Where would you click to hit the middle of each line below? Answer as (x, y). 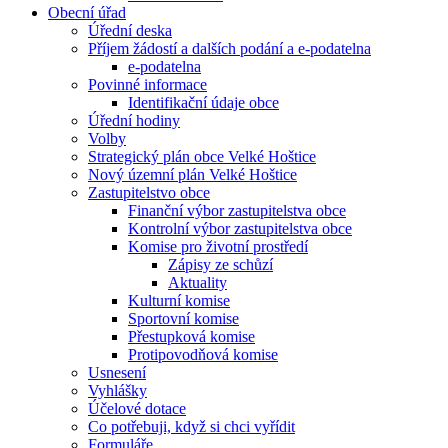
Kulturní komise (179, 300)
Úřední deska (130, 30)
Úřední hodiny (134, 120)
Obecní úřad (87, 12)
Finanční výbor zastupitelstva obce (237, 210)
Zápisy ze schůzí (220, 264)
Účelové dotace (137, 408)
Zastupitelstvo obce (149, 192)
